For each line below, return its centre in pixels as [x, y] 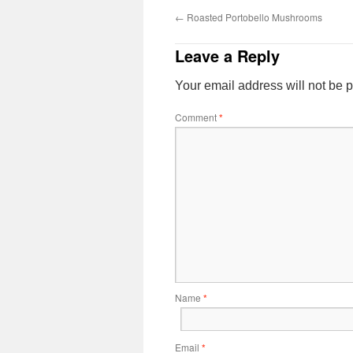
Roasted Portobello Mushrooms [253, 17]
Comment [197, 117]
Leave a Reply [227, 56]
